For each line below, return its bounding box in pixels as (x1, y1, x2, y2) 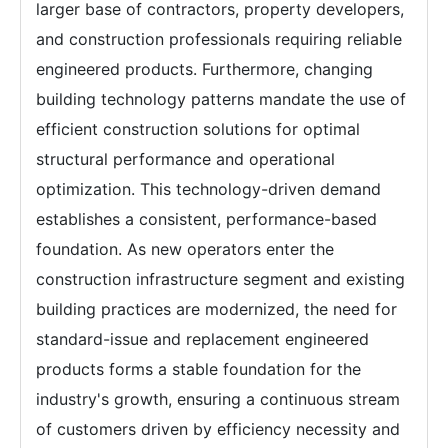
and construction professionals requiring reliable (36, 29, 402, 49)
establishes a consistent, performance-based (36, 209, 377, 229)
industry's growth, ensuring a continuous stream (36, 389, 400, 409)
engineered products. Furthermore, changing (36, 59, 373, 79)
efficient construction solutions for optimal (36, 119, 360, 139)
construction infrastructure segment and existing (36, 269, 405, 289)
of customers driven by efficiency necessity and (36, 419, 400, 439)
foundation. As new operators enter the (36, 239, 334, 259)
